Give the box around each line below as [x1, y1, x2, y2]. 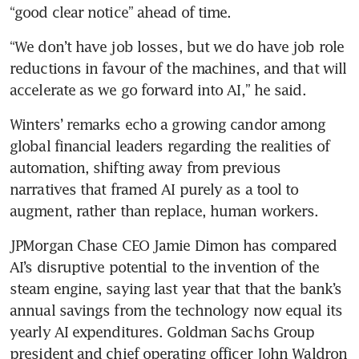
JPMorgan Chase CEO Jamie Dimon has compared [10, 236, 337, 254]
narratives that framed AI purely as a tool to [10, 179, 299, 198]
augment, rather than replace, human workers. [10, 201, 319, 220]
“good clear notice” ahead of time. [10, 2, 232, 21]
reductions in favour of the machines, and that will [10, 58, 347, 77]
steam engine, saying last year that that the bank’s [10, 279, 342, 297]
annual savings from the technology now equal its [10, 301, 342, 319]
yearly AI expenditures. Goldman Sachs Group [10, 322, 315, 341]
